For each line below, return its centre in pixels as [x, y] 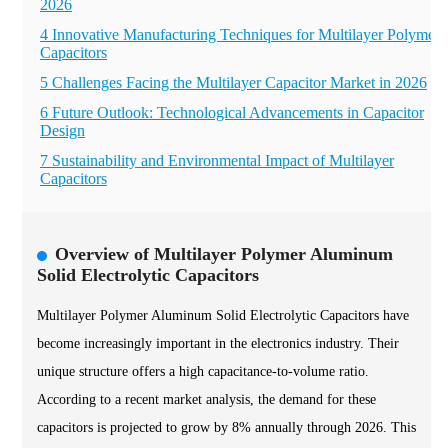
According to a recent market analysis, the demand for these [206, 399]
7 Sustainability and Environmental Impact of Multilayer [217, 160]
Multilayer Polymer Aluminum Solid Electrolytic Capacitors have [223, 315]
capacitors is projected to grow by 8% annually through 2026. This [226, 427]
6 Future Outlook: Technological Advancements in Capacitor [232, 112]
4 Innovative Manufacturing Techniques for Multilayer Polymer [240, 34]
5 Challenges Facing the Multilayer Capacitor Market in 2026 [233, 82]
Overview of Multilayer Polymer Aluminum [224, 254]
